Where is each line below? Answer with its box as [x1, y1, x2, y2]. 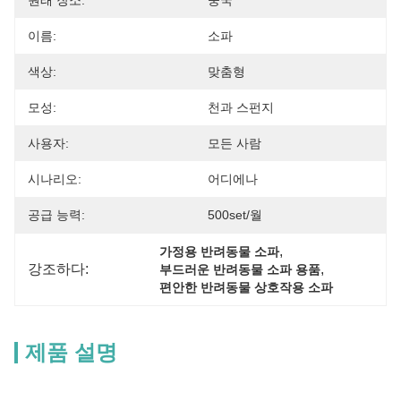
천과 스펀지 [208, 100, 274, 115]
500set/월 [208, 208, 262, 222]
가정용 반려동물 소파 [159, 244, 280, 259]
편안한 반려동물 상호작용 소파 [159, 280, 334, 294]
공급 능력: [28, 208, 85, 222]
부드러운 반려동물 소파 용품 [159, 262, 321, 277]
